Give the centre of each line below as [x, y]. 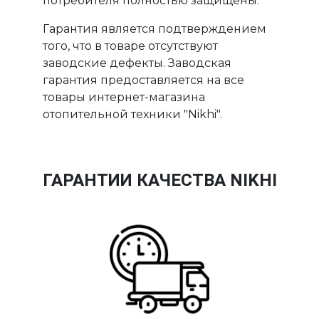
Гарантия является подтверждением [155, 29]
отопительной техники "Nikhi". [133, 115]
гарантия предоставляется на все [144, 80]
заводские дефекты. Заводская [137, 63]
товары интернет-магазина [124, 98]
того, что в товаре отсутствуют [131, 46]
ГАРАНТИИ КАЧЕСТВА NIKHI [159, 181]
